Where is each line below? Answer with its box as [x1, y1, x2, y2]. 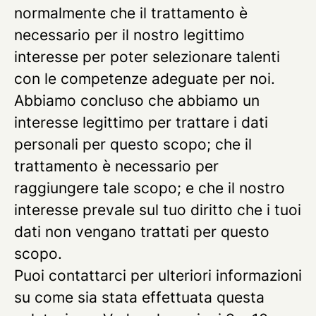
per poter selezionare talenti [78, 48, 280, 66]
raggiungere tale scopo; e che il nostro [14, 179, 285, 197]
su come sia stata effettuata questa [14, 288, 265, 306]
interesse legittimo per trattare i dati [14, 114, 268, 131]
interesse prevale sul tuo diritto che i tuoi [14, 201, 301, 219]
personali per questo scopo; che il [14, 135, 252, 153]
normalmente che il [14, 4, 151, 22]
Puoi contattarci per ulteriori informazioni [14, 267, 302, 284]
